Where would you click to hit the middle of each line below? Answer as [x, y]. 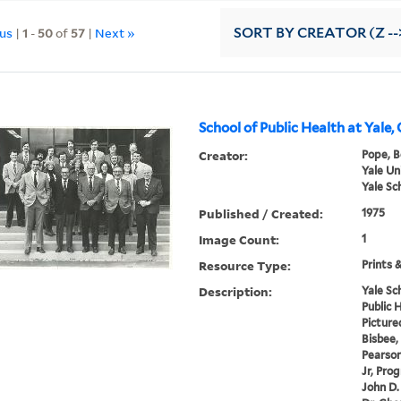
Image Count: [239, 240]
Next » [115, 32]
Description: [236, 292]
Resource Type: [245, 266]
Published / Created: [261, 214]
